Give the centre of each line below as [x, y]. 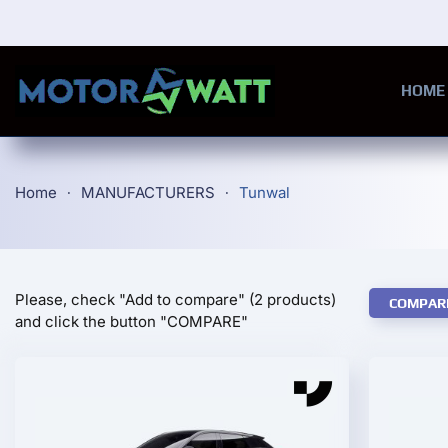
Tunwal [264, 192]
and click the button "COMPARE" [131, 321]
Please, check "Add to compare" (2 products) [175, 299]
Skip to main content [128, 57]
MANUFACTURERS [148, 192]
